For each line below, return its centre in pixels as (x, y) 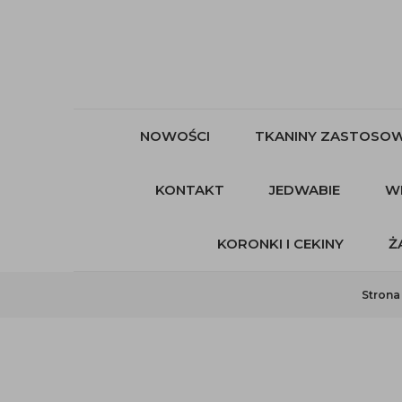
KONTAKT (189, 190)
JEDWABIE (304, 190)
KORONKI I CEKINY (280, 244)
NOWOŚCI (175, 136)
